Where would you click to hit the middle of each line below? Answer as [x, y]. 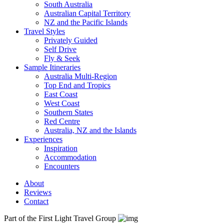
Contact [36, 201]
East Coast [61, 94]
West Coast [62, 103]
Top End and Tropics [77, 85]
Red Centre [62, 121]
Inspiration [61, 148]
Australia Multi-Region [80, 76]
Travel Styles [44, 31]
